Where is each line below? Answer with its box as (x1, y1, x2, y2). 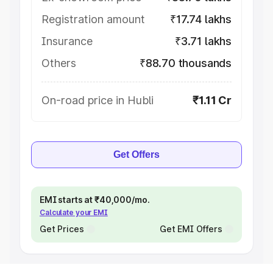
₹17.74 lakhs (170, 13, 232, 26)
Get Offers (113, 149, 160, 160)
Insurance (41, 35, 93, 48)
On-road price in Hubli (41, 94, 154, 107)
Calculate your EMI (40, 208, 108, 217)
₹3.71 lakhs (174, 35, 232, 48)
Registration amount (41, 13, 145, 26)
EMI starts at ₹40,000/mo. (40, 194, 150, 205)
